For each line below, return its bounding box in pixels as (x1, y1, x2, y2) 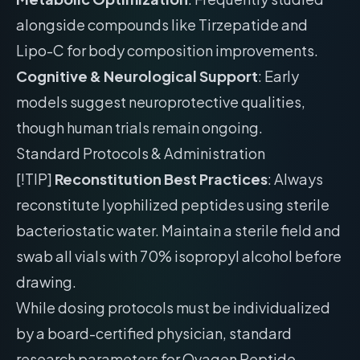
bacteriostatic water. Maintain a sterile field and (16, 221, 341, 239)
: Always (268, 170, 323, 188)
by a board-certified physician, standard (16, 324, 292, 342)
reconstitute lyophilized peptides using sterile (16, 195, 329, 214)
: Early (258, 67, 299, 85)
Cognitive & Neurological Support (16, 67, 258, 85)
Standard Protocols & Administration (16, 144, 265, 162)
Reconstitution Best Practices (55, 170, 268, 188)
